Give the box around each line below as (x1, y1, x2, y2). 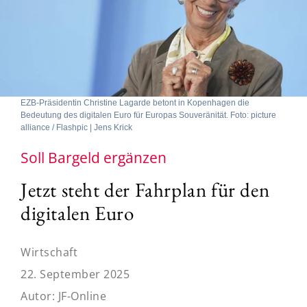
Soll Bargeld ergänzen (21, 147, 167, 167)
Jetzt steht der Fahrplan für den (21, 176, 270, 203)
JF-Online (58, 288, 106, 304)
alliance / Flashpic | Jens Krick (21, 122, 132, 132)
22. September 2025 (21, 266, 130, 282)
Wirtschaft (21, 244, 77, 260)
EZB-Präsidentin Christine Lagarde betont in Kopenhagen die (21, 97, 249, 108)
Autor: (21, 288, 58, 304)
